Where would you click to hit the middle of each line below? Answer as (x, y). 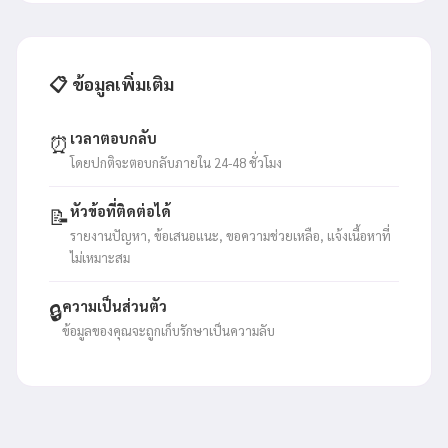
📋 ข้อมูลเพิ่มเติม (111, 83)
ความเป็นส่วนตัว (114, 306)
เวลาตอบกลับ (113, 138)
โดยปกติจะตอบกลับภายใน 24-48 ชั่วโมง (176, 162)
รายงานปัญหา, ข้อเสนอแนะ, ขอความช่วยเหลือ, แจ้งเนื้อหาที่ (230, 235)
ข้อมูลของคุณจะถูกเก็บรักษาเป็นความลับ (168, 330)
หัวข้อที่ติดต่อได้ (120, 211)
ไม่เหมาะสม (100, 257)
